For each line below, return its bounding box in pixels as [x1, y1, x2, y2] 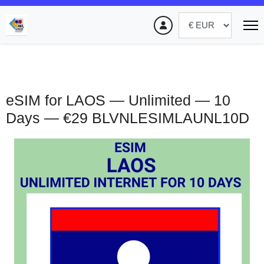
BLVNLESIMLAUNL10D [92, 110, 249, 126]
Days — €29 [6, 110, 88, 126]
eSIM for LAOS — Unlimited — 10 [6, 92, 230, 108]
